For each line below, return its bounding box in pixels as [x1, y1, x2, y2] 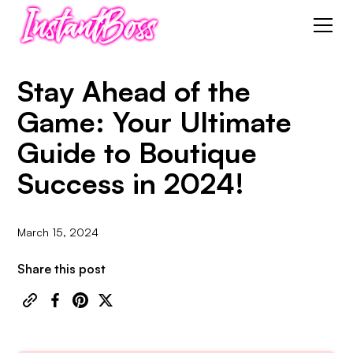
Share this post [17, 261, 106, 277]
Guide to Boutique [17, 135, 258, 170]
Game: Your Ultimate [17, 104, 292, 139]
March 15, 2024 [17, 225, 99, 239]
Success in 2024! [17, 165, 245, 201]
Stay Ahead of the [17, 73, 251, 109]
